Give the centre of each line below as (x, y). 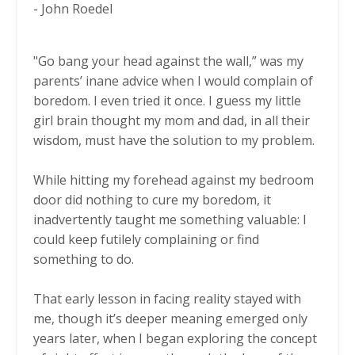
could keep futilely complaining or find (146, 240)
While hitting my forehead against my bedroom (174, 180)
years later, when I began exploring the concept (175, 339)
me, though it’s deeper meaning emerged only (170, 319)
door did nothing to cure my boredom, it (152, 200)
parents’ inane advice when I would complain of (173, 81)
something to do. (84, 260)
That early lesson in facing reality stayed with (167, 299)
